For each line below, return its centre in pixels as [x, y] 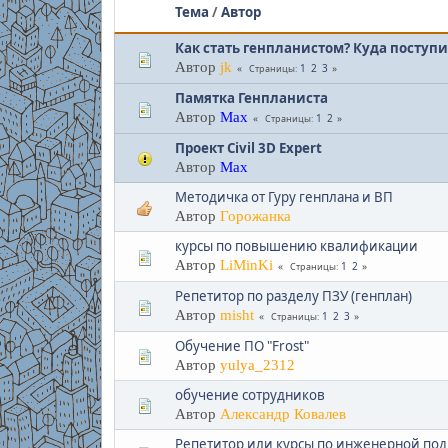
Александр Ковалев [282, 413]
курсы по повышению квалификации [296, 245]
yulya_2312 [257, 364]
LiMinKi [246, 264]
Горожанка [255, 215]
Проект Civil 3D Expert [248, 147]
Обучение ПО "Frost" [241, 345]
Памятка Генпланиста [251, 97]
